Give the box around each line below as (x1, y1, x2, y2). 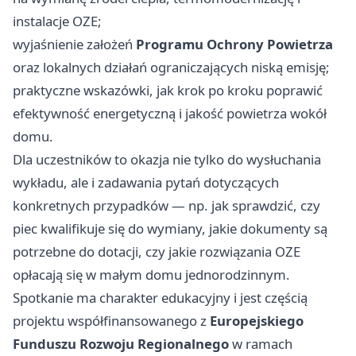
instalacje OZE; (13, 12, 102, 31)
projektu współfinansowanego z (13, 311, 210, 331)
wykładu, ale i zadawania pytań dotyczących (13, 173, 279, 192)
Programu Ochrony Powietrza (136, 35, 333, 54)
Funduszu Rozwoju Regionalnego (13, 335, 229, 354)
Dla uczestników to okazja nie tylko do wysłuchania (13, 150, 321, 169)
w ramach (229, 335, 292, 354)
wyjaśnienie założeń (13, 35, 136, 54)
